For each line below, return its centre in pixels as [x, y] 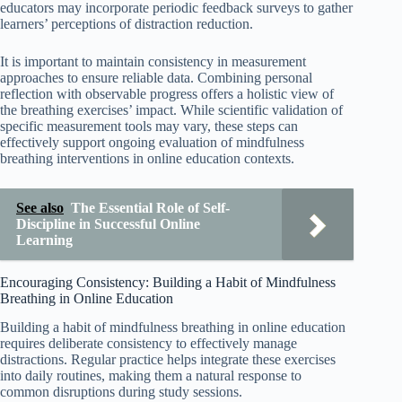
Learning [44, 240]
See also [40, 207]
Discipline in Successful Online [108, 223]
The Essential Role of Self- [150, 207]
